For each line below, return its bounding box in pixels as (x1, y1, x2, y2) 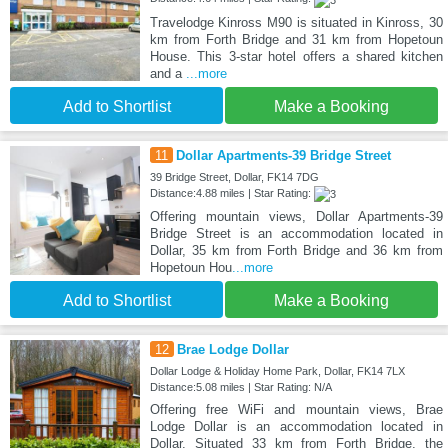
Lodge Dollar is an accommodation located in (149, 418, 443, 434)
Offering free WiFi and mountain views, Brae (149, 401, 443, 417)
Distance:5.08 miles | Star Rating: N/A (149, 380, 332, 393)
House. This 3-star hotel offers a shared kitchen (149, 48, 443, 64)
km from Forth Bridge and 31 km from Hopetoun (149, 31, 443, 47)
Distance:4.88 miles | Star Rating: (149, 186, 314, 199)
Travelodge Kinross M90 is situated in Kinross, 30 (149, 14, 443, 30)
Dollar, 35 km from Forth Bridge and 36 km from (149, 242, 443, 258)
